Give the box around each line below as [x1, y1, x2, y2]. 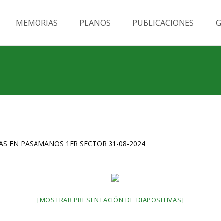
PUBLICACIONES [132, 17, 194, 28]
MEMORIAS [16, 17, 58, 28]
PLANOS [79, 17, 110, 28]
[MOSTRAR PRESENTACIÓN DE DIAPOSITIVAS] [37, 195, 184, 204]
